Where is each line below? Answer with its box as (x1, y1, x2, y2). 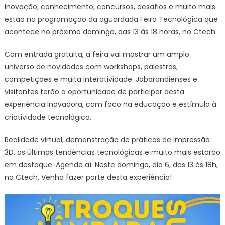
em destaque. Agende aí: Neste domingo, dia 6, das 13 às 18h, (4, 159, 218, 170)
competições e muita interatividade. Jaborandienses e (4, 74, 197, 84)
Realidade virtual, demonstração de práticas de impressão (4, 134, 210, 145)
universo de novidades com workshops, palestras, (4, 61, 178, 72)
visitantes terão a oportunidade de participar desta (4, 86, 184, 97)
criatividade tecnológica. (4, 111, 91, 122)
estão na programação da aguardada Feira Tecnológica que (4, 14, 218, 24)
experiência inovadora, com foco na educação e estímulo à (4, 99, 216, 109)
